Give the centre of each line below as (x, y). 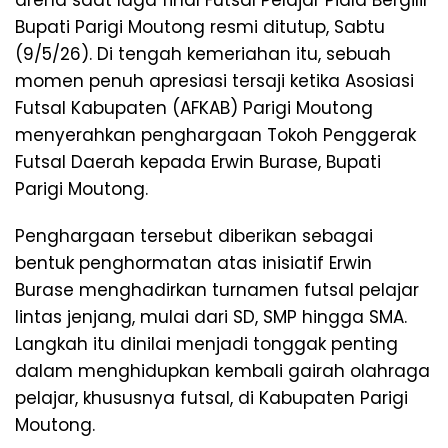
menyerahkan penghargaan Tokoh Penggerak (215, 135)
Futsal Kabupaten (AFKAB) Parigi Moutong (194, 108)
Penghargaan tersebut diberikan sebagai (194, 236)
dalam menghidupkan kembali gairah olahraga (222, 371)
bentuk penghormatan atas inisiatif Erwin (193, 263)
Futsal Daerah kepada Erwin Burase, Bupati (198, 162)
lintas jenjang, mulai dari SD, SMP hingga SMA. (211, 317)
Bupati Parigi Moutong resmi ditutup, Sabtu (200, 27)
